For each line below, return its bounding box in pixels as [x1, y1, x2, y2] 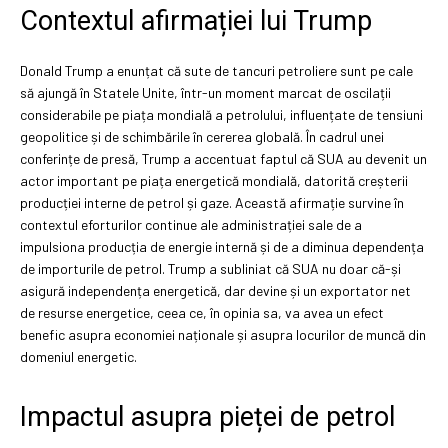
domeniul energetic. [20, 347, 137, 365]
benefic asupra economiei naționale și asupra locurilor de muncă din [20, 325, 426, 343]
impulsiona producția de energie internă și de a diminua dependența [20, 237, 424, 255]
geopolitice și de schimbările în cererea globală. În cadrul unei [20, 127, 384, 145]
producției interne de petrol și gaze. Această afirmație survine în [20, 193, 404, 211]
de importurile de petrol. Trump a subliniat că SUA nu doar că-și [20, 259, 401, 277]
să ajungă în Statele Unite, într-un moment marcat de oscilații [20, 83, 391, 101]
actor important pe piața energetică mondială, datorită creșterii [20, 171, 408, 189]
